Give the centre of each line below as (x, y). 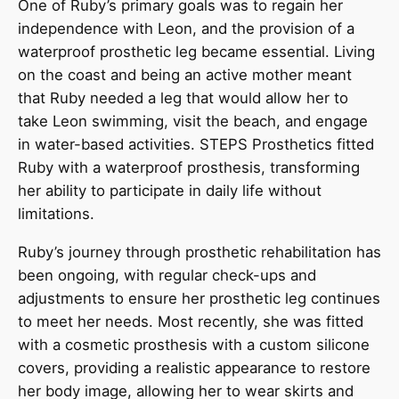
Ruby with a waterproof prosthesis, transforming (189, 168)
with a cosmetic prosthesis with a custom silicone (194, 345)
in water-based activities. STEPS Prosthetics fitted (196, 145)
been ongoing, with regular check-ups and (167, 275)
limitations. (56, 214)
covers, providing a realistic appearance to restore (194, 368)
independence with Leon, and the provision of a (186, 29)
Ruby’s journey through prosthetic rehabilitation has (199, 252)
